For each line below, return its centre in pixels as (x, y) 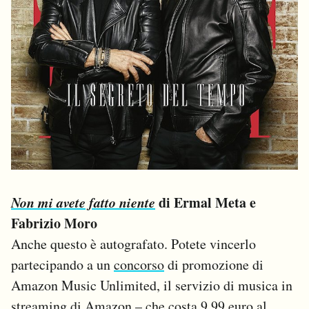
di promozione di (214, 264)
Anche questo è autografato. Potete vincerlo (133, 243)
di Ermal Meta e (206, 202)
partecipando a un (62, 264)
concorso (139, 264)
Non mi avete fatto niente (83, 202)
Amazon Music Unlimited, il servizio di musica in (152, 285)
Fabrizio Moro (54, 223)
